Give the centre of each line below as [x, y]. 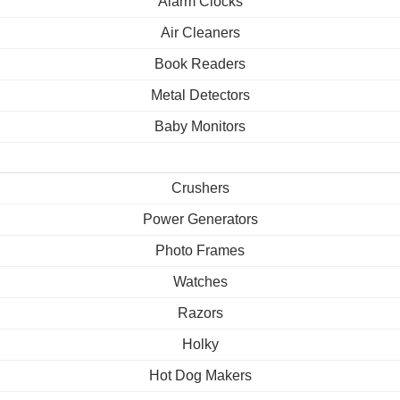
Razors [200, 313]
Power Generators [200, 219]
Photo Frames [200, 250]
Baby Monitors [200, 126]
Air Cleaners [200, 33]
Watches [200, 282]
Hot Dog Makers [200, 375]
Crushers [200, 188]
